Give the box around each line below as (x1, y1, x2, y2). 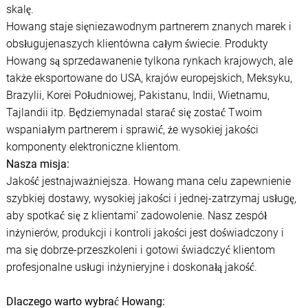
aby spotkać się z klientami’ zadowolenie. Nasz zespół (5, 209, 267, 223)
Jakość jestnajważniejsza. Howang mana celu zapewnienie (5, 175, 291, 188)
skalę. (5, 3, 36, 16)
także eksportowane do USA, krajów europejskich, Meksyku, (5, 71, 292, 85)
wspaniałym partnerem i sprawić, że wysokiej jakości (5, 123, 258, 137)
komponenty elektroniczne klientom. (5, 140, 181, 154)
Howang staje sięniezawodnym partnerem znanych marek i (5, 20, 291, 34)
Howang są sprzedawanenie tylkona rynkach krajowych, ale (5, 54, 293, 68)
